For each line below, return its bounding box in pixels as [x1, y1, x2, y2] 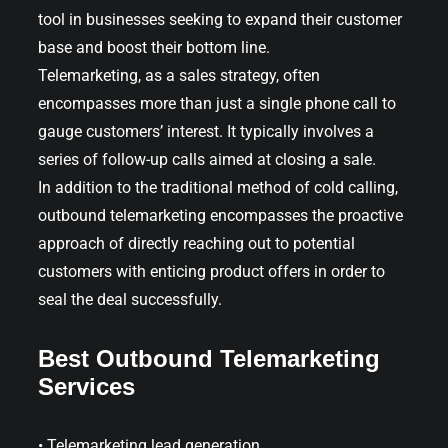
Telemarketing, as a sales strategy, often [38, 65, 320, 85]
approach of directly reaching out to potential [38, 233, 355, 253]
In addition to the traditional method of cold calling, [38, 177, 398, 197]
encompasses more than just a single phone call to [38, 93, 396, 113]
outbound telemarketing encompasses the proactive [38, 205, 403, 225]
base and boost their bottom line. [38, 37, 270, 57]
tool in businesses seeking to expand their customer [38, 9, 402, 29]
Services [38, 372, 135, 400]
